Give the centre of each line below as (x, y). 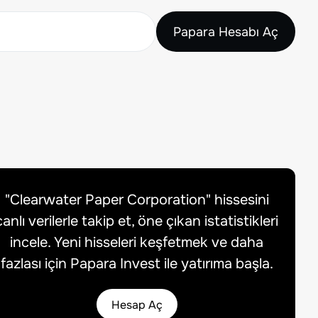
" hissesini (237, 200)
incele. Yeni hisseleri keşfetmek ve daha (137, 242)
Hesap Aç (137, 305)
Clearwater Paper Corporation (108, 200)
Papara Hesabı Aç (226, 32)
